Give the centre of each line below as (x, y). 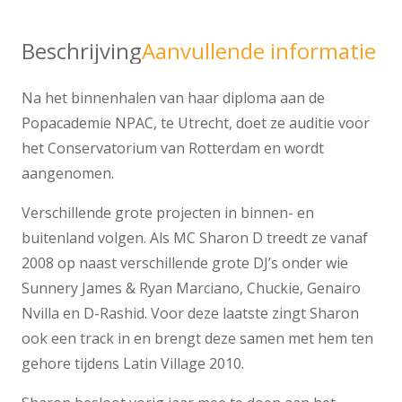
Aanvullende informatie (259, 51)
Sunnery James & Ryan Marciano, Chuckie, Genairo (191, 288)
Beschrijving (82, 51)
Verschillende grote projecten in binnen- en (168, 213)
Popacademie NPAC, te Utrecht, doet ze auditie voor (196, 123)
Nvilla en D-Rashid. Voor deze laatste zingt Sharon (190, 314)
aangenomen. (68, 174)
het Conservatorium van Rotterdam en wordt (173, 149)
